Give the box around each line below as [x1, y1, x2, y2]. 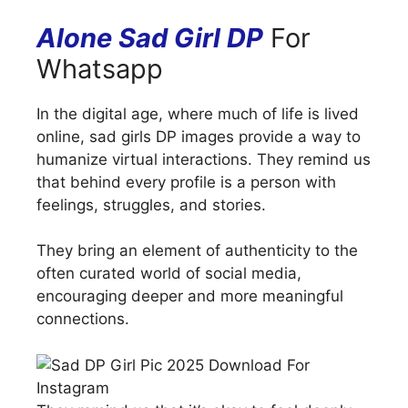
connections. [36, 310, 129, 329]
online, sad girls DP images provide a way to [36, 127, 361, 146]
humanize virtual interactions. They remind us [36, 149, 371, 168]
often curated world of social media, [36, 264, 301, 283]
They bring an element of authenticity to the [36, 241, 358, 260]
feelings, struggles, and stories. [36, 195, 266, 214]
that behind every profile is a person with [36, 172, 336, 191]
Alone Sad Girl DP [36, 21, 263, 54]
